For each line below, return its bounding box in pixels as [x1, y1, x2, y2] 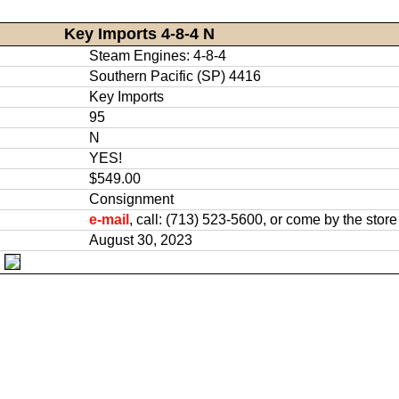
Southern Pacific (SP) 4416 [88, 68, 261, 84]
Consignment [88, 191, 174, 207]
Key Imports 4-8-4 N [64, 24, 216, 43]
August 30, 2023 [88, 232, 192, 248]
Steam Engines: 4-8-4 [88, 47, 226, 63]
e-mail [88, 211, 129, 227]
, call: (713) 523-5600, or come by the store [128, 211, 397, 227]
